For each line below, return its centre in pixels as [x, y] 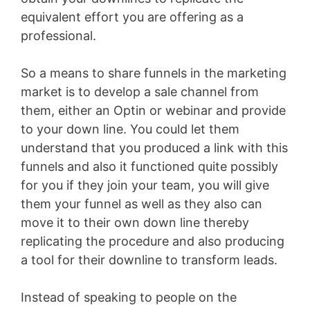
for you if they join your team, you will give [145, 185]
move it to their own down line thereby [135, 223]
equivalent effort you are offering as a [132, 17]
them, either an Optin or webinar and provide [153, 111]
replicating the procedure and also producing [153, 241]
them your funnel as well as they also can [142, 204]
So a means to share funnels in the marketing [154, 73]
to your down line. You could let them [130, 129]
